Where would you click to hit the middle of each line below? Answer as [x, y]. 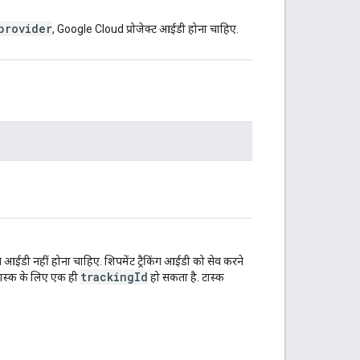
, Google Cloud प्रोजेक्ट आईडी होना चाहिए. [145, 29]
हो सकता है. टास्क [186, 277]
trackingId [114, 276]
